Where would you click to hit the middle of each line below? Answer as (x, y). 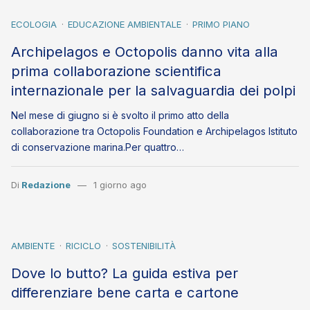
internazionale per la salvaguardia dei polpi (153, 90)
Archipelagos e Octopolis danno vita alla (145, 52)
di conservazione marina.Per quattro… (98, 147)
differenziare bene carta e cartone (125, 293)
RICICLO (83, 246)
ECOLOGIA (34, 24)
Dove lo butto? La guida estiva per (125, 273)
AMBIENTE (33, 246)
